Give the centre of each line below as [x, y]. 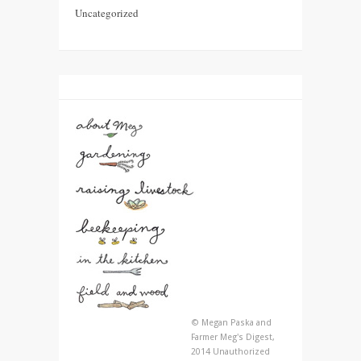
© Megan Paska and [232, 322]
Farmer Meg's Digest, [233, 337]
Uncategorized [107, 12]
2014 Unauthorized [231, 351]
